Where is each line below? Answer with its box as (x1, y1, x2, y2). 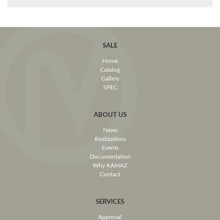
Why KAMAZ (93, 161, 127, 169)
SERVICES (96, 197, 124, 206)
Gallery (101, 74, 119, 82)
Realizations (94, 135, 126, 142)
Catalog (100, 65, 120, 73)
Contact (100, 170, 120, 178)
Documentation (89, 152, 131, 160)
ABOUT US (93, 110, 127, 119)
